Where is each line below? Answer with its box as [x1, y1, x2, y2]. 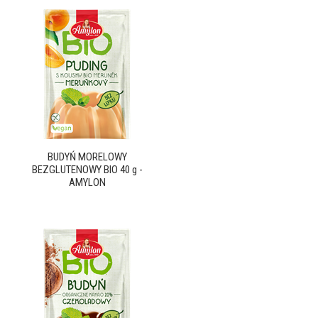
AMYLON [68, 176, 106, 189]
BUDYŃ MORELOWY [47, 150, 127, 163]
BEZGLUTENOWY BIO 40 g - [31, 163, 143, 176]
